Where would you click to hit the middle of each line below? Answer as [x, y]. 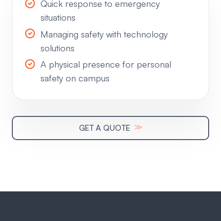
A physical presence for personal [106, 64]
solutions [57, 48]
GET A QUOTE [105, 128]
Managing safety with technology [104, 34]
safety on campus [75, 78]
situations [58, 18]
